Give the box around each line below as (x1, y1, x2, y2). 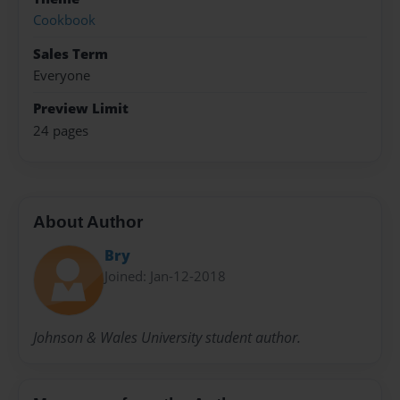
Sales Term (33, 44, 108, 63)
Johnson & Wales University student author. (33, 328, 301, 348)
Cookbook (33, 11, 96, 30)
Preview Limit (33, 99, 129, 119)
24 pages (33, 121, 88, 140)
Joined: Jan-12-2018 (104, 266, 226, 285)
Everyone (33, 65, 90, 85)
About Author (33, 212, 143, 232)
